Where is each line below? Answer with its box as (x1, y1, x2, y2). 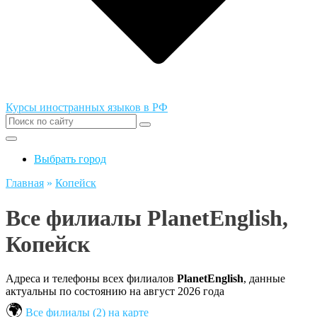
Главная (6, 177, 44, 190)
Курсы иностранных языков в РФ (6, 101, 168, 114)
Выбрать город (34, 153, 106, 166)
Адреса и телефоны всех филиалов (6, 272, 177, 285)
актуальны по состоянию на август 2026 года (6, 285, 224, 298)
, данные (243, 272, 285, 285)
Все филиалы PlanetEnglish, (6, 204, 288, 231)
